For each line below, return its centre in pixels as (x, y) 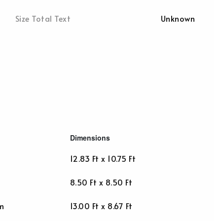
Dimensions (90, 138)
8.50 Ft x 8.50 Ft (101, 182)
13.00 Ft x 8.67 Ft (101, 206)
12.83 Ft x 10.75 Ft (103, 158)
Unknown (178, 18)
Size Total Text (43, 18)
